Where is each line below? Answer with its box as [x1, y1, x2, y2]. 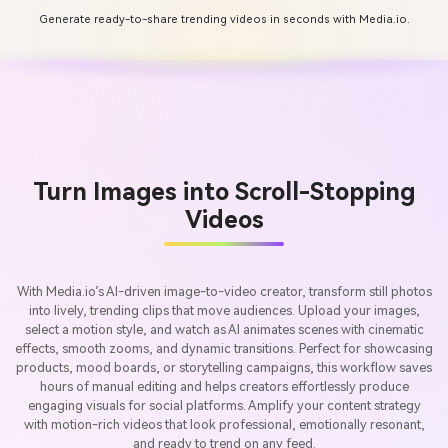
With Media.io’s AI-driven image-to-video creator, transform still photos [16, 284, 432, 300]
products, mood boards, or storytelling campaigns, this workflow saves [16, 360, 432, 376]
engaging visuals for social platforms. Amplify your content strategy [27, 398, 421, 414]
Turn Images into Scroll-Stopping [33, 177, 415, 206]
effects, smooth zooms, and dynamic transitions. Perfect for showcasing [15, 341, 433, 357]
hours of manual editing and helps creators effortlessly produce [39, 379, 409, 395]
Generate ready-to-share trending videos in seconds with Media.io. [38, 12, 410, 26]
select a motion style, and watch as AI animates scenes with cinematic [24, 322, 424, 338]
